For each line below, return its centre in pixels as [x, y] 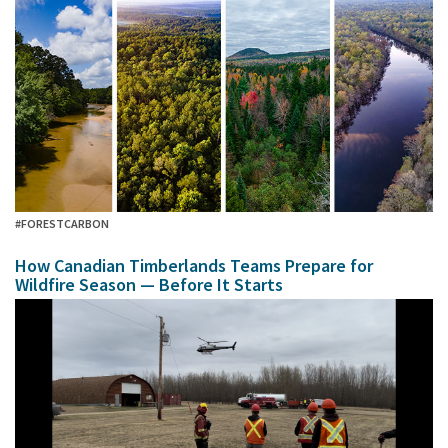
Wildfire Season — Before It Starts [149, 284]
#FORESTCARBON [62, 223]
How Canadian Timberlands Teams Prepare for [194, 265]
